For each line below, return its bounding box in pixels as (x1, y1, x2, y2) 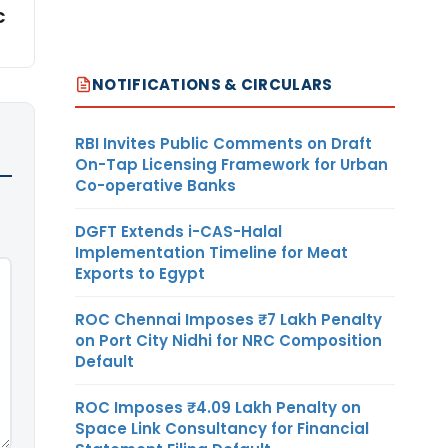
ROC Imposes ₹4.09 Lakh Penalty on (75, 396, 361, 418)
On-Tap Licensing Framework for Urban (75, 153, 388, 175)
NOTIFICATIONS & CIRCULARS (92, 73, 333, 95)
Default (75, 350, 134, 372)
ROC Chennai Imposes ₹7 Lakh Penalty (75, 308, 382, 330)
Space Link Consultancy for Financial (75, 417, 369, 439)
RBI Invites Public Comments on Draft (75, 132, 372, 154)
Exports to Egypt (75, 262, 205, 284)
